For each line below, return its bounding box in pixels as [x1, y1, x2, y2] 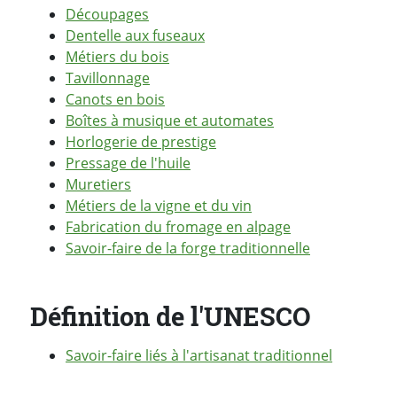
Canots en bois [66, 89, 165, 109]
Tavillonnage [66, 67, 150, 88]
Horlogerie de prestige [66, 131, 216, 152]
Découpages [66, 4, 149, 24]
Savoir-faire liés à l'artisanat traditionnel [66, 345, 332, 365]
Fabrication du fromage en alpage [66, 216, 291, 237]
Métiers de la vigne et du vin [66, 195, 252, 215]
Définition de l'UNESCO [30, 299, 311, 333]
